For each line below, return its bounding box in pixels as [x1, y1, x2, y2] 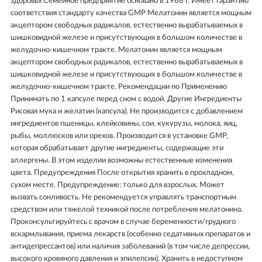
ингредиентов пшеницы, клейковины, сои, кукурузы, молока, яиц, [11, 120, 237, 127]
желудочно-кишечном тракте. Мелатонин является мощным [11, 46, 222, 54]
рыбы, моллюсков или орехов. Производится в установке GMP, [11, 132, 228, 140]
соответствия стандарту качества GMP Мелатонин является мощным [11, 9, 251, 17]
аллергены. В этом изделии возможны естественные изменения [11, 157, 232, 164]
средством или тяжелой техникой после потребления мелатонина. [11, 206, 243, 213]
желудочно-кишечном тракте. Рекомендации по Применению [11, 83, 227, 91]
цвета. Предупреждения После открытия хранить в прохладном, [11, 169, 234, 177]
